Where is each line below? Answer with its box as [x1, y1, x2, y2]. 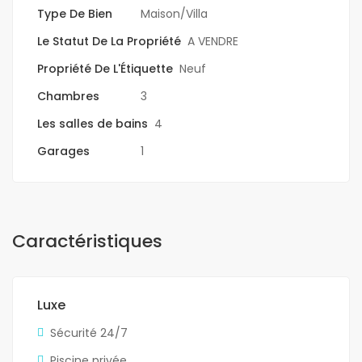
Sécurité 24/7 [50, 325, 128, 342]
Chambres [37, 88, 99, 105]
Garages [37, 143, 90, 160]
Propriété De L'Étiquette [37, 61, 173, 78]
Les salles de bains [37, 116, 148, 133]
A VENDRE [187, 33, 238, 50]
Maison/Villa [141, 6, 208, 23]
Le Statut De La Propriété [37, 33, 181, 50]
